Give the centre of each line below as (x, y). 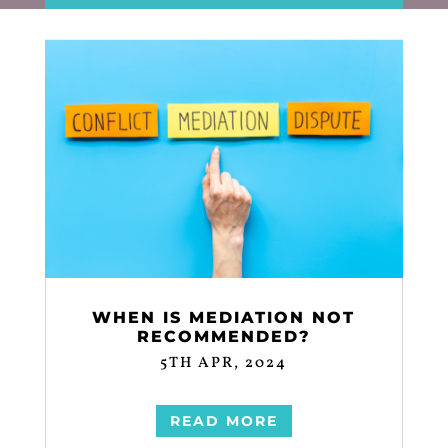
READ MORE (223, 421)
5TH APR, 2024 (224, 364)
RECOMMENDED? (223, 337)
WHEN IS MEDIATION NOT (224, 318)
